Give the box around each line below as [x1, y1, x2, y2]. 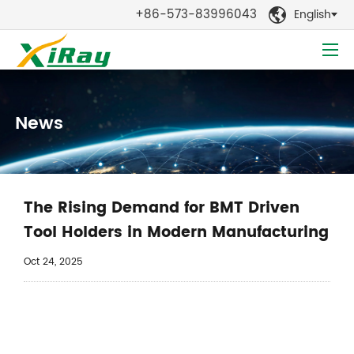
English [294, 6, 331, 24]
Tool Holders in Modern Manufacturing [24, 220, 329, 245]
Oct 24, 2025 [24, 254, 83, 269]
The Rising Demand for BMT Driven [24, 196, 299, 220]
